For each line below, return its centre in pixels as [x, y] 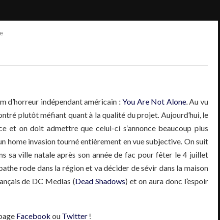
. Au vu [197, 101]
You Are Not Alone [154, 101]
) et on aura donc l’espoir [167, 181]
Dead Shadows [100, 181]
